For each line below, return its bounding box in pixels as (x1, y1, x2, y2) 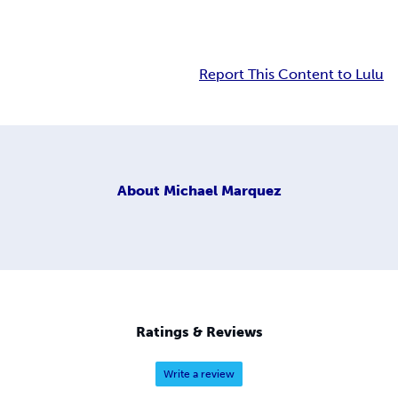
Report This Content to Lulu (199, 66, 384, 84)
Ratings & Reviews (135, 323, 263, 341)
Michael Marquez (163, 181, 282, 199)
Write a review (163, 368, 235, 381)
